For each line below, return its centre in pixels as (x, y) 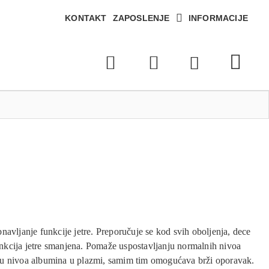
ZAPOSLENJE (141, 18)
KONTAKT (86, 18)
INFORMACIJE (218, 18)
